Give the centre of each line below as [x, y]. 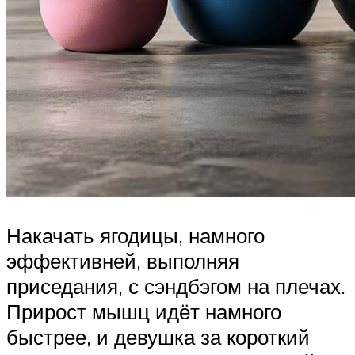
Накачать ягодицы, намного [136, 235]
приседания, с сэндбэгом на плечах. [176, 286]
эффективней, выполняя [123, 260]
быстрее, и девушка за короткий [158, 336]
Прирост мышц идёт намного [144, 311]
